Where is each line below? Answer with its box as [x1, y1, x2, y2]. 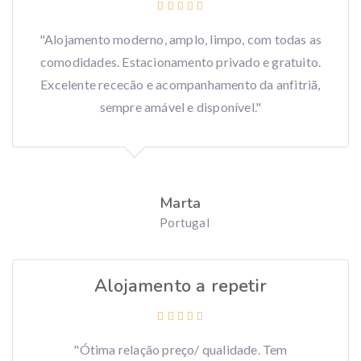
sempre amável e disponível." [99, 99, 262, 115]
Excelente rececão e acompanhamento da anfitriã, [40, 77, 321, 93]
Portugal [160, 215, 210, 230]
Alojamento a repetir [94, 274, 267, 299]
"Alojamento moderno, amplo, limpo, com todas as [39, 31, 322, 48]
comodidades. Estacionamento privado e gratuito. [39, 54, 322, 70]
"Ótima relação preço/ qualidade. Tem [73, 342, 288, 358]
